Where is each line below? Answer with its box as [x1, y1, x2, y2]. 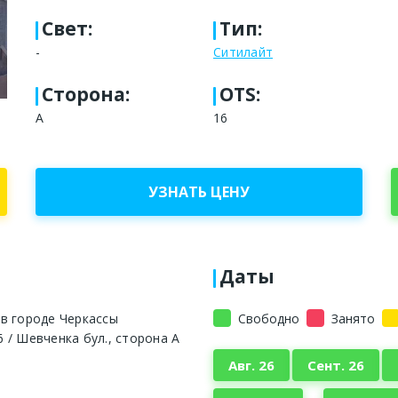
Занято [331, 309, 375, 327]
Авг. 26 [228, 355, 275, 374]
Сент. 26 [306, 355, 364, 374]
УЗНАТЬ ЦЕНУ [148, 181, 250, 202]
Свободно [238, 309, 299, 327]
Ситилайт [213, 43, 273, 60]
